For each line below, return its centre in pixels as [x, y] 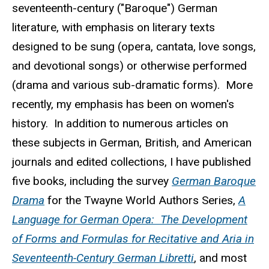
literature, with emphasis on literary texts [113, 28]
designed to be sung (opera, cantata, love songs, [134, 47]
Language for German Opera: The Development [130, 220]
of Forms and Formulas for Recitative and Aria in [133, 239]
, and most [220, 258]
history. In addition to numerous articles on [120, 124]
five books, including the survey [92, 181]
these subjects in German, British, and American [132, 143]
